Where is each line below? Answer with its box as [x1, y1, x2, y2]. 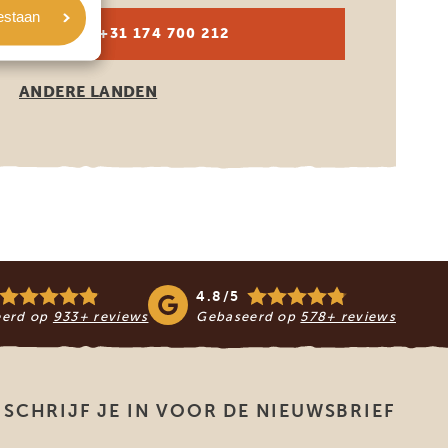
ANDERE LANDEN [19, 82, 158, 101]
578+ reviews [300, 308, 396, 324]
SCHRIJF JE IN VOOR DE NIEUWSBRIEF [4, 400, 396, 422]
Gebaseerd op [196, 308, 301, 324]
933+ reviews [52, 308, 149, 324]
